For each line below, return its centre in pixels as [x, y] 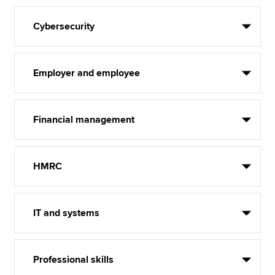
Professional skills [74, 260]
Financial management [84, 120]
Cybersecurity [64, 26]
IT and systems [67, 213]
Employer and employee [87, 73]
